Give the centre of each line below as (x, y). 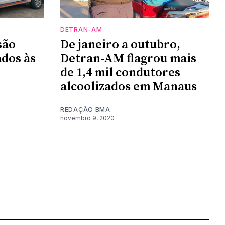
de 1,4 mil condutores (120, 73)
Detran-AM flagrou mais (128, 59)
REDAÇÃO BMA (85, 110)
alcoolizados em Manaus (129, 87)
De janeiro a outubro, (120, 45)
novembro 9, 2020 (87, 118)
